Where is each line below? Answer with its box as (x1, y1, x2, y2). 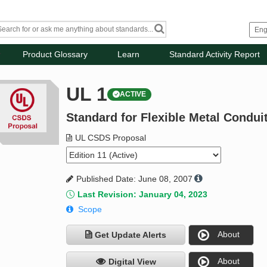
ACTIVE (120, 90, 147, 99)
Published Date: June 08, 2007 (76, 174, 193, 184)
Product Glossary (23, 49, 88, 60)
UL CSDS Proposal (75, 133, 147, 143)
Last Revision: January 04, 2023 (77, 190, 208, 200)
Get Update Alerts (95, 230, 167, 240)
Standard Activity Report (169, 49, 260, 60)
